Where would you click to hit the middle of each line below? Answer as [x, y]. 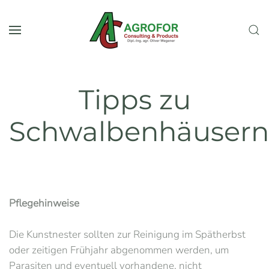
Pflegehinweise [44, 203]
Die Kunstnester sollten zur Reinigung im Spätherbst [127, 234]
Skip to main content [70, 32]
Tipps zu [134, 100]
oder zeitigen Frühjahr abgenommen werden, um [119, 250]
